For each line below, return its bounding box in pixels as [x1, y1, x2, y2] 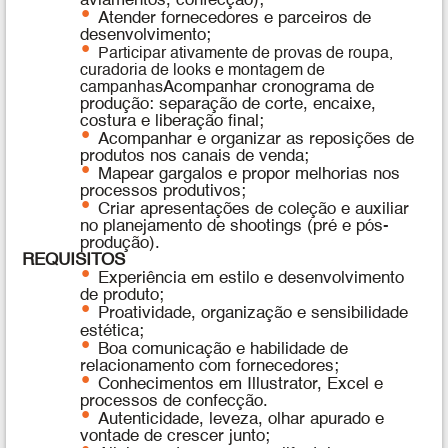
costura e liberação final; [80, 113, 265, 131]
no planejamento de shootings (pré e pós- [80, 218, 390, 236]
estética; [80, 322, 145, 340]
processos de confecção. [80, 392, 269, 410]
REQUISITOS [22, 252, 126, 270]
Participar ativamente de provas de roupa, [97, 45, 393, 62]
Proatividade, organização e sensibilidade [97, 305, 408, 323]
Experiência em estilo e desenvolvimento [97, 269, 404, 287]
